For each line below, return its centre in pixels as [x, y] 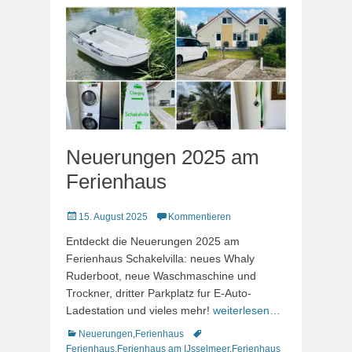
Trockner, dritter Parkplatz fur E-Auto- [159, 293]
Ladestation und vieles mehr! [139, 310]
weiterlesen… [247, 310]
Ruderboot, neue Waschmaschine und [161, 276]
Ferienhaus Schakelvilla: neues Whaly [160, 258]
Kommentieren [200, 217]
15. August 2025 [113, 217]
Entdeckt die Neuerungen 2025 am [153, 241]
